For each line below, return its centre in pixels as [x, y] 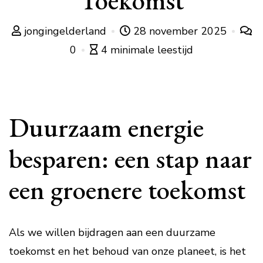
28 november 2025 [180, 31]
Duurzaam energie [106, 127]
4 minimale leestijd [147, 50]
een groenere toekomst [127, 190]
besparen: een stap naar [130, 159]
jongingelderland [65, 31]
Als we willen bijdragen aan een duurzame [112, 232]
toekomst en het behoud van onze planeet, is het [127, 251]
